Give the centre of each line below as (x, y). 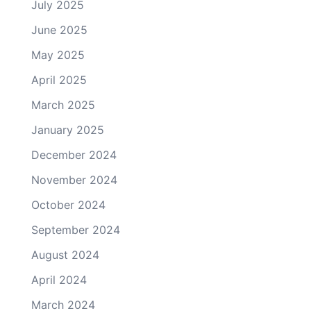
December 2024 (74, 154)
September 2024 (76, 229)
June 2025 (59, 30)
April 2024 (59, 279)
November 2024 (74, 179)
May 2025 (58, 54)
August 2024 (65, 254)
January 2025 (68, 129)
